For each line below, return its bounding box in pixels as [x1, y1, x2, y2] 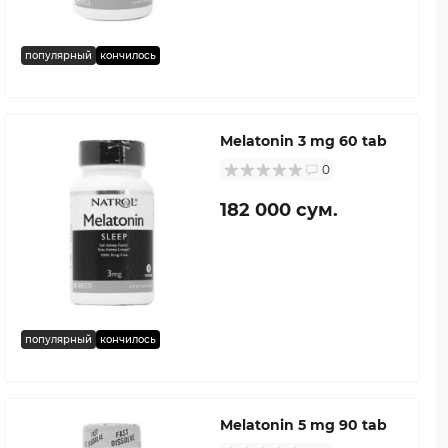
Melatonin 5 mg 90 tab [220, 415, 387, 434]
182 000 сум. [220, 198, 338, 221]
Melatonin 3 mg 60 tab [220, 131, 387, 150]
